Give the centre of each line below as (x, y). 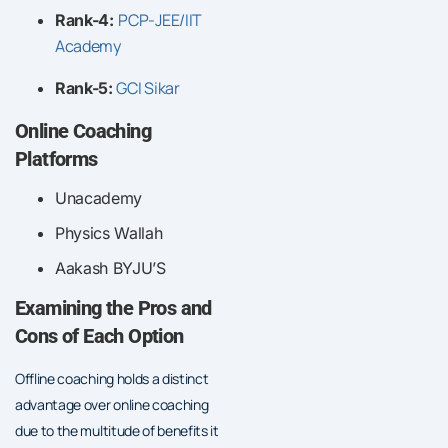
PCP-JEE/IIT (160, 19)
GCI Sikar (148, 87)
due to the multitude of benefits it (117, 430)
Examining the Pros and (113, 307)
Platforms (56, 158)
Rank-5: (86, 87)
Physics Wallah (109, 232)
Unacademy (99, 197)
